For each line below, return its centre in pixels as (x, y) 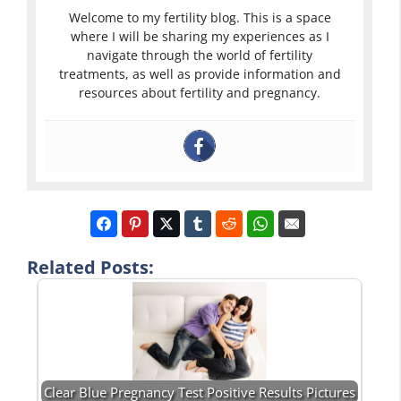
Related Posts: (90, 267)
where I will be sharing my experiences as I (200, 36)
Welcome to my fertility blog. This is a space (200, 17)
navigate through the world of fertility (200, 55)
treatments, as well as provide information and (200, 73)
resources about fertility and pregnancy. (200, 92)
